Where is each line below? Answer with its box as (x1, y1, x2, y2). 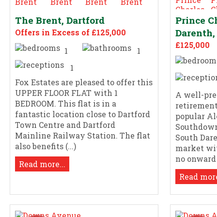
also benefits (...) (15, 141, 76, 152)
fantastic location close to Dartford (15, 109, 150, 120)
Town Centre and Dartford (15, 120, 115, 130)
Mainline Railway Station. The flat (15, 130, 150, 141)
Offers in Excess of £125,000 (15, 27, 126, 38)
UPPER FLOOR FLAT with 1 (15, 88, 118, 98)
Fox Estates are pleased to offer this (15, 77, 153, 88)
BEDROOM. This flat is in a (15, 98, 116, 109)
